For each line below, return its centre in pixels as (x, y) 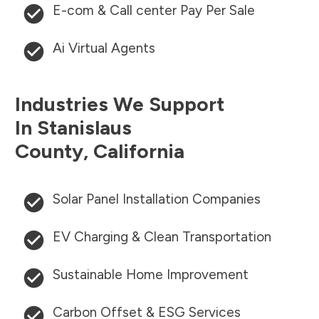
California (139, 151)
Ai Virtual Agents (104, 48)
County (49, 151)
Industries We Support (120, 104)
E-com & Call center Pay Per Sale (154, 11)
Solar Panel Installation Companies (157, 199)
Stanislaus (84, 128)
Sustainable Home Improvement (151, 275)
